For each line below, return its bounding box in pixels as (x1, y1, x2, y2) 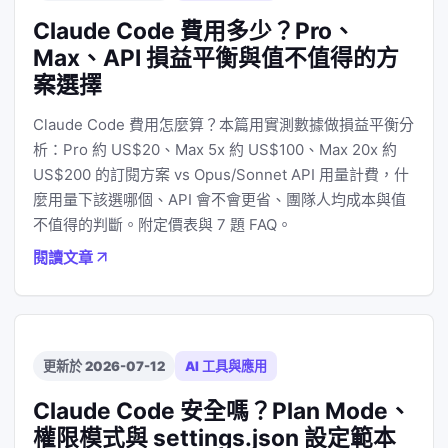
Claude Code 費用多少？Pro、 (33, 17, 355, 44)
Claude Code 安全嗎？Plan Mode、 (33, 397, 411, 424)
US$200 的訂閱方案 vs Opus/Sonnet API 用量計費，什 (33, 165, 409, 184)
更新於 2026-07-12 (43, 358, 165, 374)
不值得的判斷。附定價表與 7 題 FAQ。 (33, 215, 292, 234)
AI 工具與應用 (185, 358, 267, 374)
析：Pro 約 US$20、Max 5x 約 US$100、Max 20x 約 (33, 140, 397, 159)
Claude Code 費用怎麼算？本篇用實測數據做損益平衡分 (33, 115, 414, 134)
